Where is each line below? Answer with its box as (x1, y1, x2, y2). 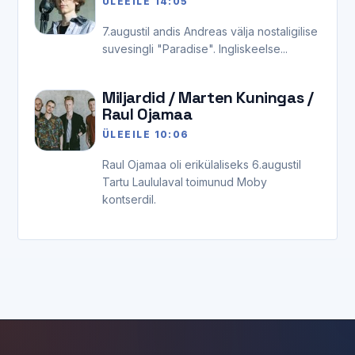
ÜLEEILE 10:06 (102, 128, 189, 140)
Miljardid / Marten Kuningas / (102, 86, 314, 108)
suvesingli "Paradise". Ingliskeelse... (102, 41, 288, 55)
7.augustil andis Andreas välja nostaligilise (102, 24, 318, 38)
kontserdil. (102, 192, 156, 206)
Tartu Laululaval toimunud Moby (102, 174, 267, 189)
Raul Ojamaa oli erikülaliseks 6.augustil (102, 157, 301, 171)
